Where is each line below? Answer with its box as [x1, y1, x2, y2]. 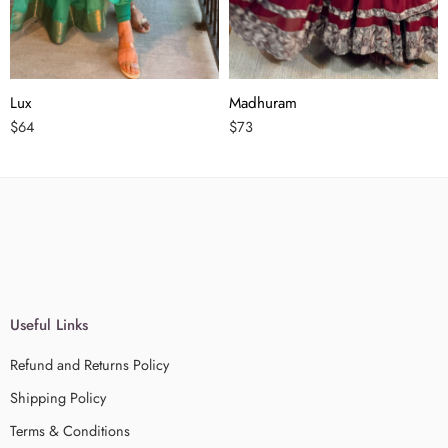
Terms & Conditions [10, 419, 130, 441]
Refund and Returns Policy [10, 353, 169, 375]
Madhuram [229, 91, 297, 114]
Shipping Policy [10, 386, 106, 408]
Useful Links [10, 313, 88, 336]
